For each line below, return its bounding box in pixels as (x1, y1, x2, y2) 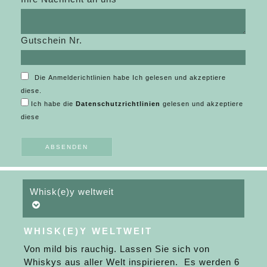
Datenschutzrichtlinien (76, 100, 161, 107)
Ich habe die (31, 100, 76, 107)
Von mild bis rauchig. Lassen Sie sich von (24, 243, 210, 254)
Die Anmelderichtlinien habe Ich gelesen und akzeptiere (35, 73, 226, 81)
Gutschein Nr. (21, 35, 83, 45)
